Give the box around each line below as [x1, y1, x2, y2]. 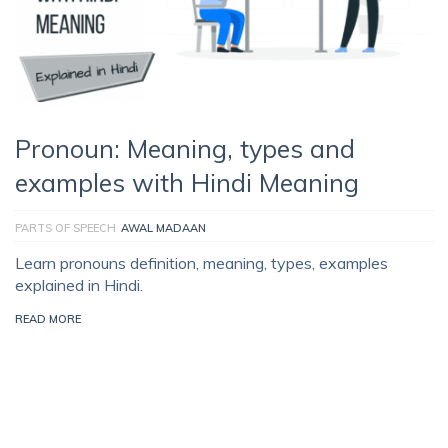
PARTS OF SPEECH [15, 221, 116, 236]
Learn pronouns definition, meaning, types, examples [15, 253, 388, 274]
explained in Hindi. [15, 275, 143, 296]
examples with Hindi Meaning [15, 167, 359, 199]
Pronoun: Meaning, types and [15, 133, 355, 165]
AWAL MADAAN [121, 221, 206, 236]
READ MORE [15, 312, 81, 327]
